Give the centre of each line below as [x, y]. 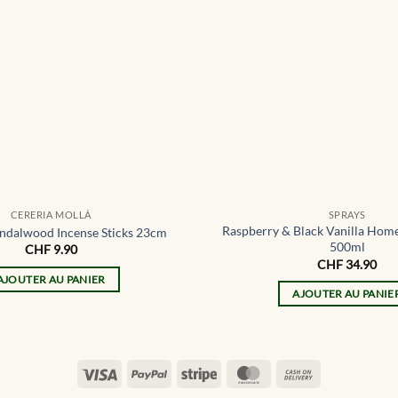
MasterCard [299, 372]
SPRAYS [347, 215]
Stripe [232, 372]
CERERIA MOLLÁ [51, 215]
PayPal [185, 372]
